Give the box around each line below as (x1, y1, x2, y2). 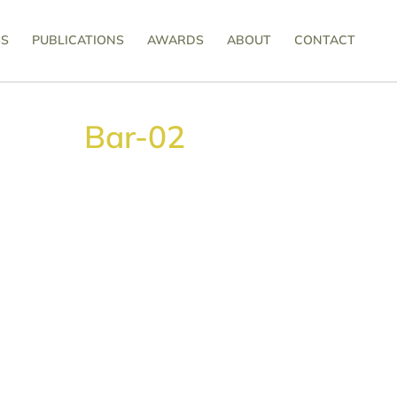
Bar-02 (84, 116, 185, 156)
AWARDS (146, 31, 204, 48)
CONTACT (293, 31, 355, 48)
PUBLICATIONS (31, 31, 124, 48)
